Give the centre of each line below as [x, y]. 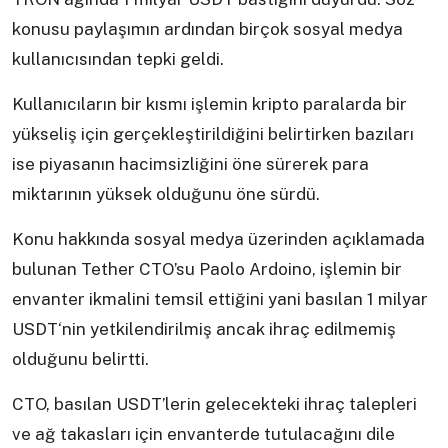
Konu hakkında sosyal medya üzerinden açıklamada [218, 239]
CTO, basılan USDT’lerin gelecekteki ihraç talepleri [214, 404]
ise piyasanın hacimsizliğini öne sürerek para [190, 164]
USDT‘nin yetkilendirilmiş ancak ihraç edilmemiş [204, 329]
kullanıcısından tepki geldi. [118, 59]
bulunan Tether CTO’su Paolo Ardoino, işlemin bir [207, 269]
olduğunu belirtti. [80, 359]
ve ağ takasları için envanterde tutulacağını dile [203, 434]
